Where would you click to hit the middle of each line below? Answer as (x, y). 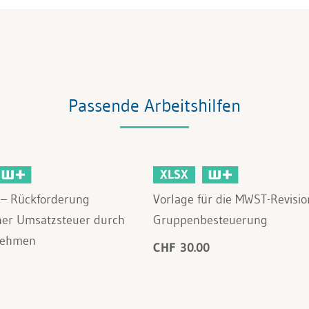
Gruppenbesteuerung (210, 220)
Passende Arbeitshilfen (154, 105)
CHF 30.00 (181, 247)
